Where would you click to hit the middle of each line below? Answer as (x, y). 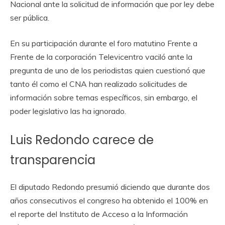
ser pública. (30, 18)
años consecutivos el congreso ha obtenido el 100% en (109, 200)
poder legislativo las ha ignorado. (68, 111)
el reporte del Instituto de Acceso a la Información (99, 214)
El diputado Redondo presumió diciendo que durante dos (110, 187)
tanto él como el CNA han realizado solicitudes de (99, 84)
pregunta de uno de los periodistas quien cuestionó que (108, 70)
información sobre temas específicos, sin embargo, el (104, 97)
